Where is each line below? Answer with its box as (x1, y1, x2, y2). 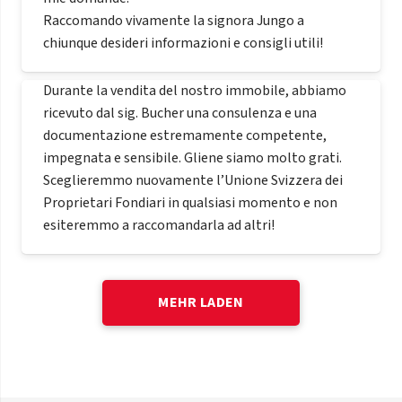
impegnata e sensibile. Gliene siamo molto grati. (43, 148, 342, 169)
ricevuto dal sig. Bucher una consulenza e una (43, 103, 317, 124)
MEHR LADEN (158, 293, 244, 313)
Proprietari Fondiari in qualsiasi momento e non (43, 193, 337, 214)
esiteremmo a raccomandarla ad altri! (43, 215, 275, 236)
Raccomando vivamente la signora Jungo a (43, 10, 304, 31)
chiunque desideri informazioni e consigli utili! (43, 32, 323, 53)
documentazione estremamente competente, (43, 126, 327, 146)
